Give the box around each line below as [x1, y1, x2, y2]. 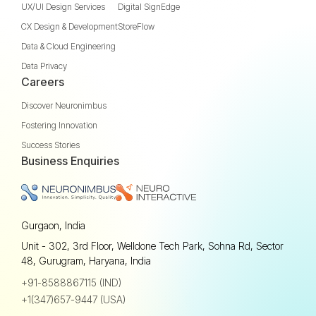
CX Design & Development [21, 20, 118, 32]
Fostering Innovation [21, 119, 97, 130]
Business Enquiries [21, 153, 119, 168]
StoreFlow [118, 20, 154, 32]
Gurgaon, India [21, 219, 85, 232]
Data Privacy [21, 60, 67, 71]
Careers [21, 74, 64, 89]
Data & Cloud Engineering [21, 40, 116, 51]
